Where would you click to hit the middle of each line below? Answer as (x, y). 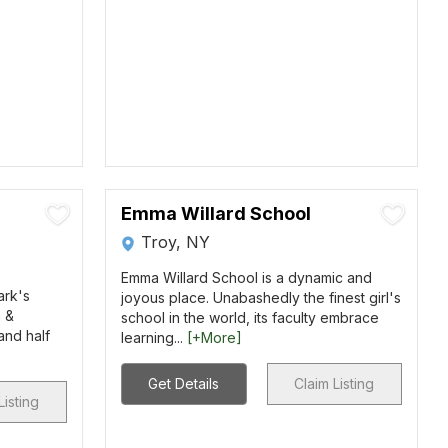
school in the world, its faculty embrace (249, 317)
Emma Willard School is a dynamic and (246, 277)
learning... (153, 337)
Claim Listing (334, 383)
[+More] (214, 337)
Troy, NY (175, 242)
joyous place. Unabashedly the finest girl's (260, 297)
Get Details (184, 383)
